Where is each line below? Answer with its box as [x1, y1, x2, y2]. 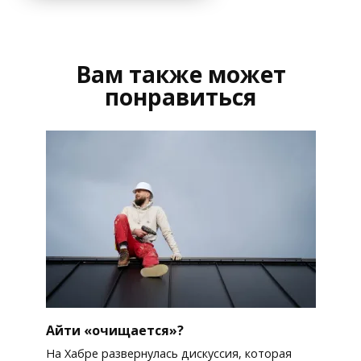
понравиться [105, 81, 256, 112]
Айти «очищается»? [45, 321, 184, 339]
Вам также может [75, 58, 286, 89]
